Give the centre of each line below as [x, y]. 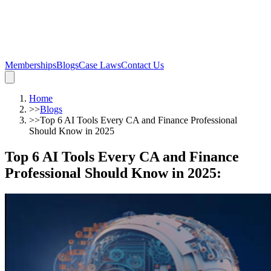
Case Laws [100, 65]
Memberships [31, 65]
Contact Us [142, 65]
